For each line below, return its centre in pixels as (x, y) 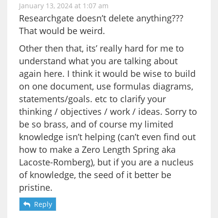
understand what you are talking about (98, 61)
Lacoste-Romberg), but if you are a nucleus (106, 162)
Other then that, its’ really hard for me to (101, 48)
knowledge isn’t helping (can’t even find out (107, 136)
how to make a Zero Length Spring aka (97, 149)
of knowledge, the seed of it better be (95, 174)
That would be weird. (62, 30)
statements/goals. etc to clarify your (92, 99)
